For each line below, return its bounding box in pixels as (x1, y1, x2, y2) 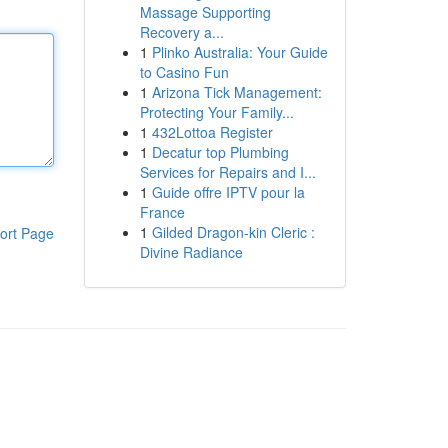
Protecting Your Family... (139, 102, 294, 122)
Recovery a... (139, 22, 224, 42)
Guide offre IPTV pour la (151, 182, 305, 202)
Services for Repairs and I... (139, 162, 316, 182)
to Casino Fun (139, 62, 229, 82)
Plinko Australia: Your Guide (151, 42, 328, 62)
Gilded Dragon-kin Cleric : (151, 222, 315, 242)
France (139, 202, 185, 222)
